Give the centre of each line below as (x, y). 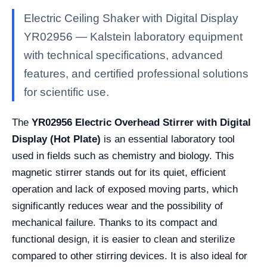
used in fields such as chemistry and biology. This (123, 156)
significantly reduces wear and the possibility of (117, 206)
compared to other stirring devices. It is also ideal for (130, 256)
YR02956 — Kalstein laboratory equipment (133, 37)
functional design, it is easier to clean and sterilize (123, 239)
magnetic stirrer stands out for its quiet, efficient (119, 173)
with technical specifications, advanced (123, 55)
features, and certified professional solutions (136, 74)
